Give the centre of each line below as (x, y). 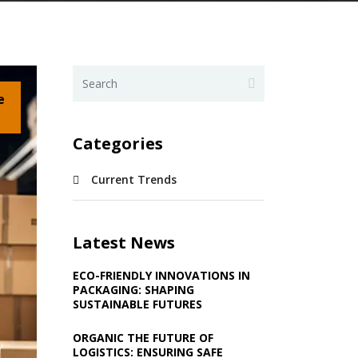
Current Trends (134, 179)
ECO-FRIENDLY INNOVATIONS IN (161, 275)
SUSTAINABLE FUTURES (137, 304)
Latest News (124, 243)
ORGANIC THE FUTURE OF (143, 338)
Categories (118, 143)
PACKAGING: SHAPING (133, 290)
